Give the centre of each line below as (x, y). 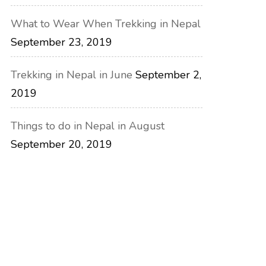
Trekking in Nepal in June (72, 75)
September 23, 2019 (62, 42)
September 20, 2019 (62, 145)
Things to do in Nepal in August (88, 126)
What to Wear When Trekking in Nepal (106, 24)
